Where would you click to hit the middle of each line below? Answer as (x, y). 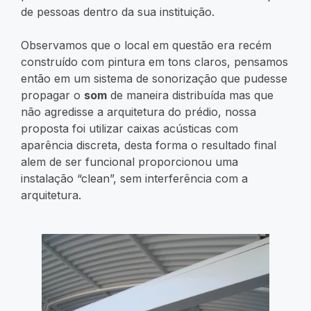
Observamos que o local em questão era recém (146, 45)
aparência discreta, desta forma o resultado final (149, 145)
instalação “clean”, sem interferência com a (134, 178)
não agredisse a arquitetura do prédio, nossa (138, 111)
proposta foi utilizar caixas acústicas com (129, 128)
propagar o (52, 95)
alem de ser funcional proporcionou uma (129, 161)
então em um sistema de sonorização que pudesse (154, 78)
